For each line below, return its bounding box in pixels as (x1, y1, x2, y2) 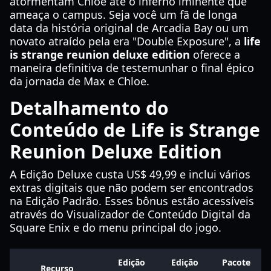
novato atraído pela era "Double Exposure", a (10, 34, 244, 48)
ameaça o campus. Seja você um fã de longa (10, 7, 237, 22)
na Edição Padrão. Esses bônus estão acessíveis (10, 194, 254, 208)
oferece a (190, 47, 240, 62)
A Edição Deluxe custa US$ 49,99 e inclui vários (10, 167, 250, 181)
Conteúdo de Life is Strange (10, 117, 260, 142)
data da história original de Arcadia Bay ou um (10, 21, 249, 35)
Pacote (222, 256, 250, 268)
